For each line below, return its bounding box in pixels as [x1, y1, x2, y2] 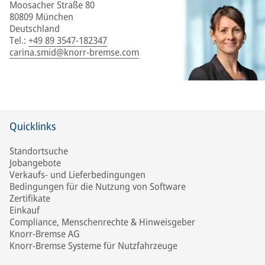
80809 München [9, 10, 73, 23]
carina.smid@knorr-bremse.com [9, 46, 139, 59]
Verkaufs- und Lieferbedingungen [9, 168, 146, 181]
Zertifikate [9, 192, 50, 205]
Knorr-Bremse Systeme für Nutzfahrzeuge [9, 239, 177, 252]
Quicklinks [9, 119, 56, 133]
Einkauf [9, 203, 40, 216]
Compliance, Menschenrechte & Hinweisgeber [9, 215, 195, 228]
